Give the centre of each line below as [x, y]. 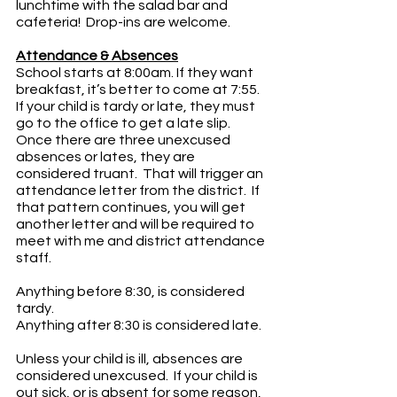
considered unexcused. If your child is [138, 375]
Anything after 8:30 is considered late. [139, 325]
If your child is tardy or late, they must [137, 106]
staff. [34, 257]
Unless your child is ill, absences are [131, 358]
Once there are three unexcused [125, 140]
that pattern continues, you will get [132, 207]
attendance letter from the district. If [139, 190]
